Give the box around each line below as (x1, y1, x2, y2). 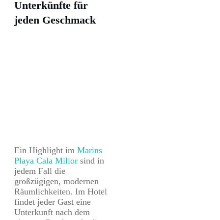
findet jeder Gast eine (14, 197, 91, 207)
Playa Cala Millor (14, 156, 78, 166)
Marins (77, 145, 102, 156)
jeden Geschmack (14, 14, 96, 27)
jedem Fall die (14, 166, 65, 176)
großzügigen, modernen (14, 176, 99, 187)
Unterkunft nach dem (14, 207, 90, 218)
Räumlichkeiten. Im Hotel (14, 187, 107, 197)
